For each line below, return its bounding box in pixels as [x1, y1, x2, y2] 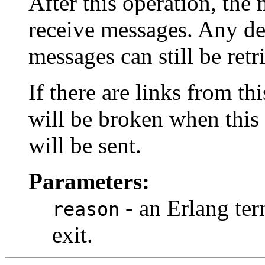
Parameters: [28, 168, 150, 194]
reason [52, 198, 119, 220]
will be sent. [28, 132, 141, 158]
